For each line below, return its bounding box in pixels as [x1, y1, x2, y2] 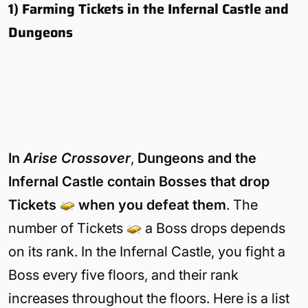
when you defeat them [75, 196, 226, 213]
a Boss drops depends [142, 219, 285, 236]
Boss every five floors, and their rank [8, 266, 239, 283]
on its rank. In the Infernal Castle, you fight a [8, 243, 285, 260]
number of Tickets [8, 219, 126, 236]
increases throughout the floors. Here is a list [8, 289, 289, 307]
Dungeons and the [137, 149, 256, 166]
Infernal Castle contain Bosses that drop [8, 173, 269, 190]
